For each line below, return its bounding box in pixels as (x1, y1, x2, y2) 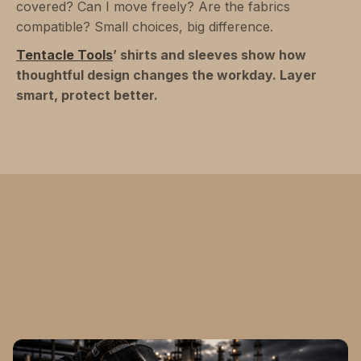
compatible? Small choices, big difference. (16, 19, 273, 35)
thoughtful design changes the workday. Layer (16, 67, 317, 84)
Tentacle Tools (16, 47, 113, 64)
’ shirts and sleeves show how (113, 47, 306, 64)
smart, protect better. (16, 87, 158, 104)
